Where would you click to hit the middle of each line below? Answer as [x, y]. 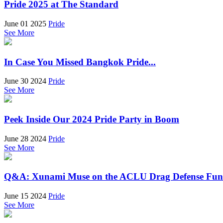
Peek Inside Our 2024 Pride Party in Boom [92, 119]
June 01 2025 [25, 23]
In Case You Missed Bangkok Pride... [80, 62]
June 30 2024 [25, 81]
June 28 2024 [25, 138]
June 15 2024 [25, 196]
